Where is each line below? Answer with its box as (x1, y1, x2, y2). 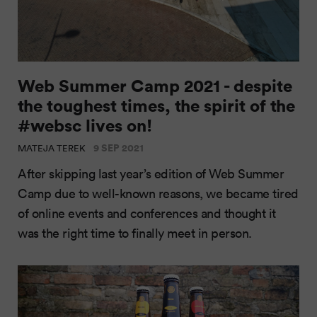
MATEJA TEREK (18, 141, 88, 154)
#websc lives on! (18, 113, 152, 136)
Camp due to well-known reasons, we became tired (18, 184, 299, 202)
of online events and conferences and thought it (18, 204, 276, 221)
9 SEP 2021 (93, 139, 144, 155)
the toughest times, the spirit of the (18, 93, 295, 116)
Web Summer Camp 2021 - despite (18, 74, 292, 96)
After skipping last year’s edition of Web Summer (18, 164, 284, 182)
